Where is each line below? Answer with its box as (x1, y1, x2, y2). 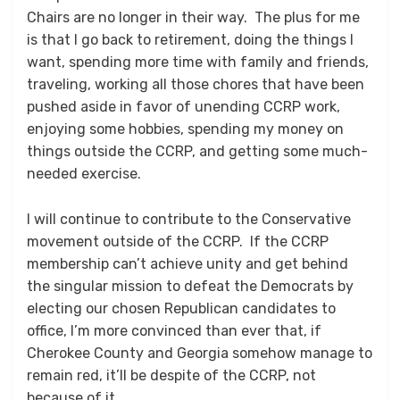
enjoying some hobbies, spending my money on (27, 121, 344, 138)
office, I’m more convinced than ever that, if (27, 322, 321, 340)
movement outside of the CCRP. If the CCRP (27, 233, 329, 251)
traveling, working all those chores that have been (27, 76, 364, 94)
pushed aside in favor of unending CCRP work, (27, 98, 340, 116)
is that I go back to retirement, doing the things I (27, 31, 354, 49)
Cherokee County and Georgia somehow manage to (27, 345, 372, 362)
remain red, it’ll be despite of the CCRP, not (27, 367, 316, 385)
